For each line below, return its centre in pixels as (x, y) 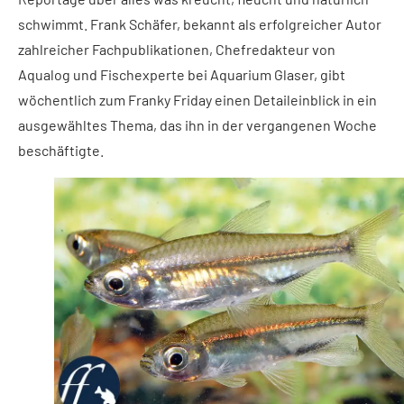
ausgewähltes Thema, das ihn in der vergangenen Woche (197, 125)
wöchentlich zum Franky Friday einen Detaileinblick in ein (197, 100)
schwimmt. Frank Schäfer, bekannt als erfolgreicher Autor (200, 24)
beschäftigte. (61, 150)
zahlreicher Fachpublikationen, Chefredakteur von (177, 49)
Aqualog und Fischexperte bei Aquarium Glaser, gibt (182, 74)
